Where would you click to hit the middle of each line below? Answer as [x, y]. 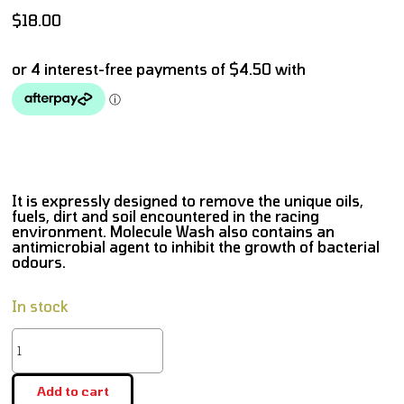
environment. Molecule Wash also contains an [173, 232]
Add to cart [73, 391]
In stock [40, 307]
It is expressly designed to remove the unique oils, [188, 201]
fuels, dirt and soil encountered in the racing [165, 216]
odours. [39, 262]
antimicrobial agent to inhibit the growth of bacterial [196, 247]
